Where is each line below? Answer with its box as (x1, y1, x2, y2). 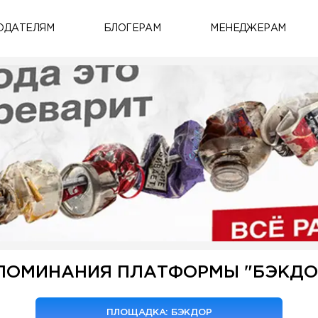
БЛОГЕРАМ (103, 24, 161, 33)
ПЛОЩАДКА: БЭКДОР (106, 308, 212, 317)
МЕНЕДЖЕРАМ (210, 24, 286, 33)
